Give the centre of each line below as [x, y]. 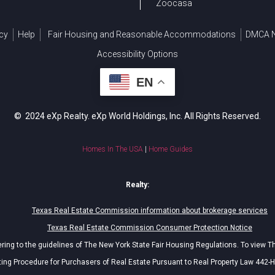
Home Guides [171, 149]
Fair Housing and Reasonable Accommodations [142, 35]
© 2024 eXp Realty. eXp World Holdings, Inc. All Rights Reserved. [137, 116]
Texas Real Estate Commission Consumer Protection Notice [150, 228]
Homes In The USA [113, 149]
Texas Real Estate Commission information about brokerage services [150, 211]
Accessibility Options [137, 54]
